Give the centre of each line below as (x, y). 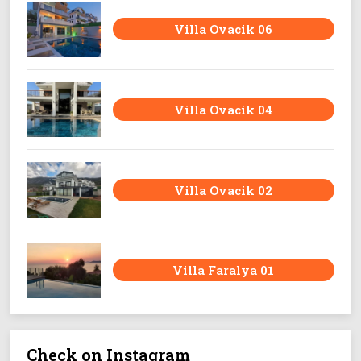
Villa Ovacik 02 (224, 190)
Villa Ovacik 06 (224, 29)
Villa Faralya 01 (224, 270)
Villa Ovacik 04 (224, 110)
